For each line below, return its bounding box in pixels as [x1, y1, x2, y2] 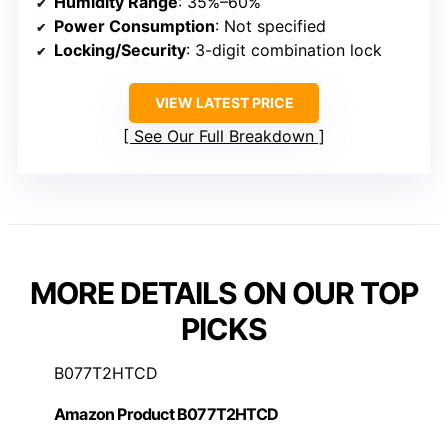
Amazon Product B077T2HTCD [54, 404, 278, 425]
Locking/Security [54, 39, 186, 60]
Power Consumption [54, 15, 215, 36]
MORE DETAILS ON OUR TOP [30, 274, 418, 311]
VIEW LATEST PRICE [154, 93, 294, 111]
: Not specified [215, 15, 326, 36]
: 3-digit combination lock [186, 39, 382, 60]
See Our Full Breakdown [134, 125, 314, 146]
